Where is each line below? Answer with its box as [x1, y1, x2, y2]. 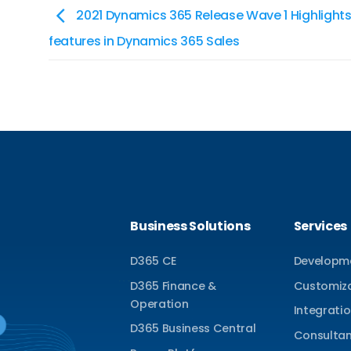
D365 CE [130, 253, 177, 270]
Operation [130, 295, 189, 312]
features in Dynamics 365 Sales [49, 31, 240, 50]
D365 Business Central [130, 320, 256, 337]
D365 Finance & [130, 277, 216, 294]
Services [293, 216, 347, 235]
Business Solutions [130, 216, 251, 235]
